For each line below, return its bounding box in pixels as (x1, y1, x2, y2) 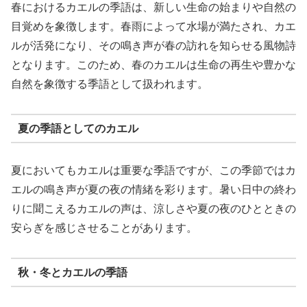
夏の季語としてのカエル (17, 122, 138, 134)
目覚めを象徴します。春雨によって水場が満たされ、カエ (11, 21, 296, 33)
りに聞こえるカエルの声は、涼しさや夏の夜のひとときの (11, 203, 296, 215)
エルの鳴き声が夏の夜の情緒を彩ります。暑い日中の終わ (11, 184, 296, 196)
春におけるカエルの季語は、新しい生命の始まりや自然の (11, 1, 296, 14)
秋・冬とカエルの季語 (17, 266, 127, 278)
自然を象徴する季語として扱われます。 (11, 78, 208, 90)
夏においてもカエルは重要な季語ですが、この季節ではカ (11, 164, 296, 177)
